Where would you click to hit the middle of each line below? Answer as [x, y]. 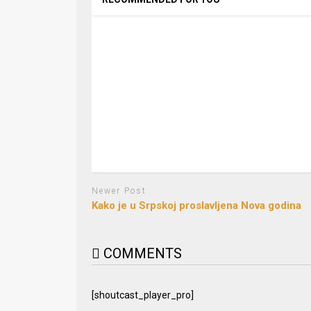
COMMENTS [141, 253]
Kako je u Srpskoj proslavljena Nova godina [196, 205]
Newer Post [119, 191]
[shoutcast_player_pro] [142, 295]
